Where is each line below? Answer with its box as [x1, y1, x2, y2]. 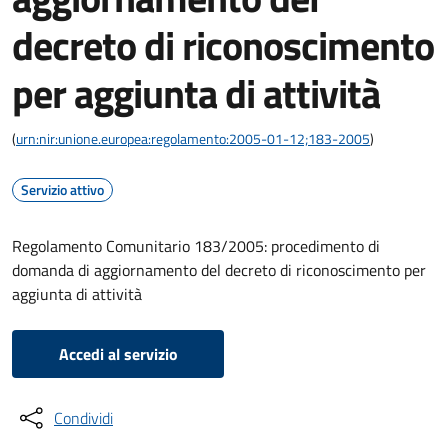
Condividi [54, 406, 113, 430]
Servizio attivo [21, 179, 104, 200]
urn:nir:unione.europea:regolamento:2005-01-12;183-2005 [16, 128, 370, 149]
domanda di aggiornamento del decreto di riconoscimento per [12, 258, 426, 282]
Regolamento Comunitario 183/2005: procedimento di [12, 234, 380, 258]
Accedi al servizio [58, 342, 178, 366]
